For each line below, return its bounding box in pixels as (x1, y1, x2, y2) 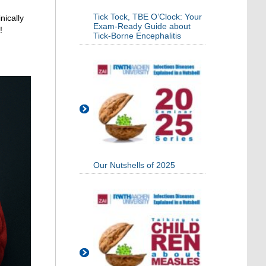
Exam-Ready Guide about (93, 21, 191, 31)
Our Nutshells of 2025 (93, 160, 175, 170)
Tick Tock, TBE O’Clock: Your (93, 12, 202, 22)
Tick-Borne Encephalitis (93, 31, 181, 41)
